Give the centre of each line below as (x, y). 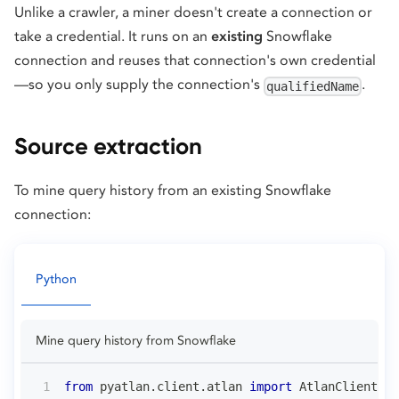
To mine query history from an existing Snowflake (173, 190)
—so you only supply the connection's (139, 85)
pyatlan (121, 386)
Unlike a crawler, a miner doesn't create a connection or (193, 12)
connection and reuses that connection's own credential (195, 61)
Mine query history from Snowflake (136, 340)
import (271, 386)
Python (56, 279)
